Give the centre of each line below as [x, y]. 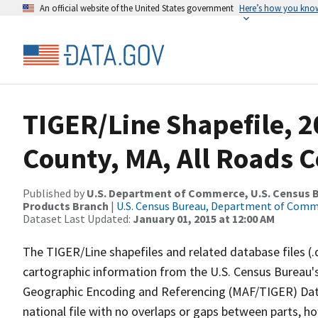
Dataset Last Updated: [78, 219]
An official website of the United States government [137, 8]
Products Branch [66, 206]
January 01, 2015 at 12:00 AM [204, 219]
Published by [55, 193]
